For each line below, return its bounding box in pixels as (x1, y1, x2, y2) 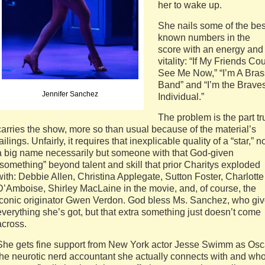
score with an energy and (158, 44, 263, 54)
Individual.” (158, 92, 204, 102)
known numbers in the (158, 33, 250, 43)
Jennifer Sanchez (42, 90, 98, 98)
